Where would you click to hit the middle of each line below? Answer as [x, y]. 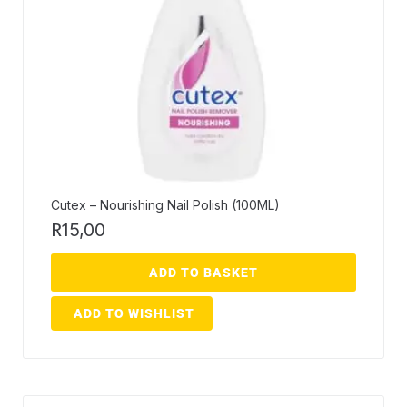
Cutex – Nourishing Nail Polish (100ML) [165, 205]
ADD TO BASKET [203, 273]
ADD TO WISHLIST [134, 314]
